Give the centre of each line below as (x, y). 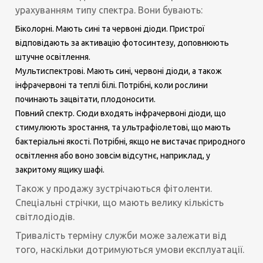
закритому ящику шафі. (60, 169)
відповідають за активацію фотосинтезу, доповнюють (122, 43)
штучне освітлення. (53, 57)
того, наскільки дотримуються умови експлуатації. (130, 249)
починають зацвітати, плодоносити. (86, 99)
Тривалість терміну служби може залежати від (121, 235)
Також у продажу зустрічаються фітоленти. (114, 188)
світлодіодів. (45, 216)
